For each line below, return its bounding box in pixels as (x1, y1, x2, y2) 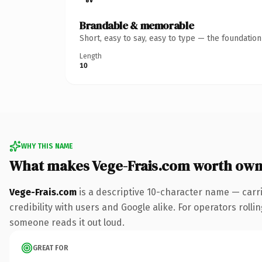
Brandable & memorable (80, 18, 194, 33)
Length (80, 51, 102, 60)
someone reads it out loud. (9, 216, 125, 228)
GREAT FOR (33, 243, 68, 252)
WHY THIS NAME (21, 142, 73, 150)
